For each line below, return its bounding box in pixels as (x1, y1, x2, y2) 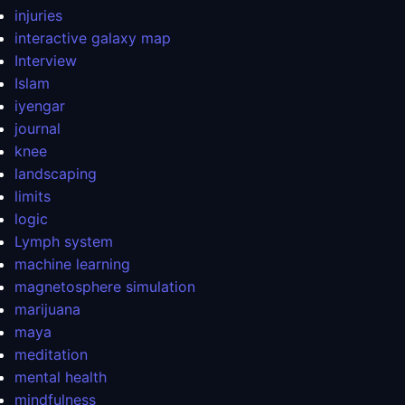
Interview (14, 52, 77, 71)
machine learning (14, 255, 130, 274)
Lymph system (14, 232, 113, 251)
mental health (14, 368, 107, 387)
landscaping (14, 165, 97, 184)
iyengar (14, 97, 65, 116)
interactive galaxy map (14, 29, 171, 48)
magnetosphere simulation (14, 278, 195, 297)
